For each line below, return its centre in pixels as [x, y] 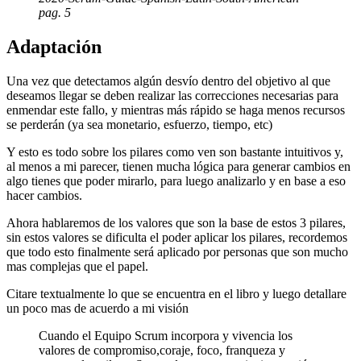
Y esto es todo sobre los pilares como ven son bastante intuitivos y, [175, 152]
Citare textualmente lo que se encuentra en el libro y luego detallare [176, 294]
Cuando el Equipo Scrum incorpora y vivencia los [166, 336]
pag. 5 [55, 13]
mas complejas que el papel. [77, 267]
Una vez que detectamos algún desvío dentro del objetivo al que [168, 81]
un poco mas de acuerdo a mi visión [98, 309]
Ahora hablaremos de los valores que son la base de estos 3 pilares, [176, 223]
